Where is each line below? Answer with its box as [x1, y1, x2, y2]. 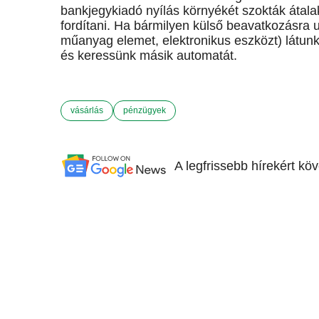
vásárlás [70, 105, 103, 115]
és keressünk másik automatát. [61, 48, 237, 63]
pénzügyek [123, 105, 166, 115]
